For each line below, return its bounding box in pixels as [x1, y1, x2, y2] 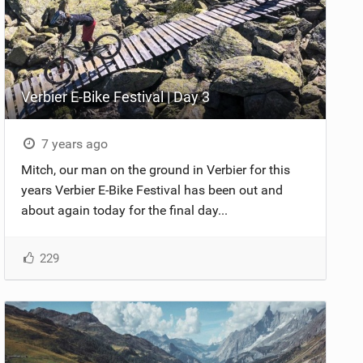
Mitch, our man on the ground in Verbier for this [21, 161, 291, 177]
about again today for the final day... [21, 202, 228, 218]
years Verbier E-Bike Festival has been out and [21, 181, 284, 198]
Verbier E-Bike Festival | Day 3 [21, 88, 211, 105]
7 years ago [37, 135, 108, 152]
